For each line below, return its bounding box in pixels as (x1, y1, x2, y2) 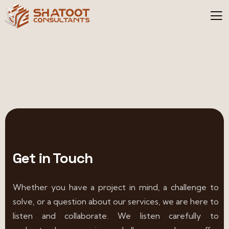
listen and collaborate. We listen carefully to (13, 210, 219, 221)
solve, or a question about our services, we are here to (13, 196, 219, 207)
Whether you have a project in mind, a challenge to (13, 181, 219, 192)
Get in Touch (13, 148, 93, 167)
